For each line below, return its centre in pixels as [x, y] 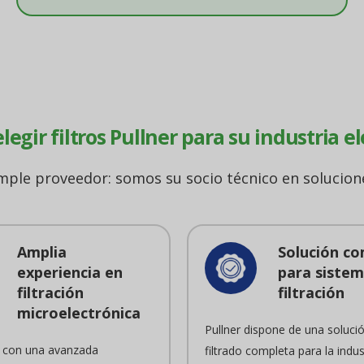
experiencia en [69, 272]
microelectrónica [78, 313]
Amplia [41, 252]
